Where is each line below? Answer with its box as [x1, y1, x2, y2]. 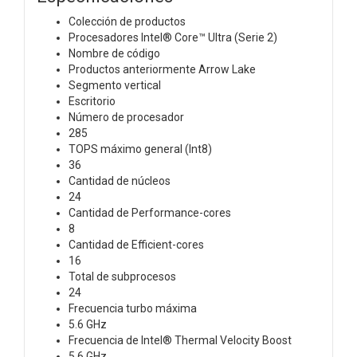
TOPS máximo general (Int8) [69, 142, 212, 155]
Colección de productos [69, 14, 186, 28]
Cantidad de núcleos [69, 174, 171, 187]
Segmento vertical [69, 78, 161, 92]
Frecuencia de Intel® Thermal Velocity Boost [69, 333, 292, 347]
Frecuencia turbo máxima [69, 301, 197, 315]
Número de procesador [69, 110, 184, 124]
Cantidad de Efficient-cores [69, 237, 204, 251]
